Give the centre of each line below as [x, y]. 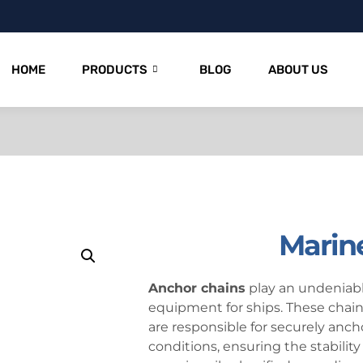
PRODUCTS [115, 70]
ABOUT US [299, 70]
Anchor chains [196, 288]
